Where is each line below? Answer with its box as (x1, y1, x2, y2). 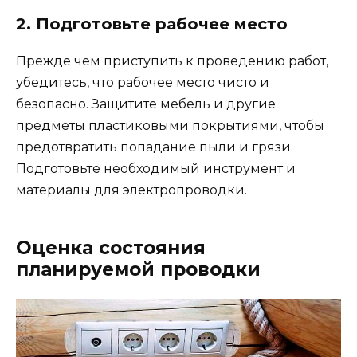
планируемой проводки (16, 258, 261, 281)
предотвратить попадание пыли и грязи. (16, 139, 293, 155)
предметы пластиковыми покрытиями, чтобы (16, 118, 324, 134)
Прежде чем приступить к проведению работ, (16, 53, 328, 69)
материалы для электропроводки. (16, 182, 247, 198)
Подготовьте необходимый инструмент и (16, 161, 296, 177)
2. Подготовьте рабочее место (16, 14, 288, 34)
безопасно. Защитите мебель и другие (16, 96, 276, 112)
